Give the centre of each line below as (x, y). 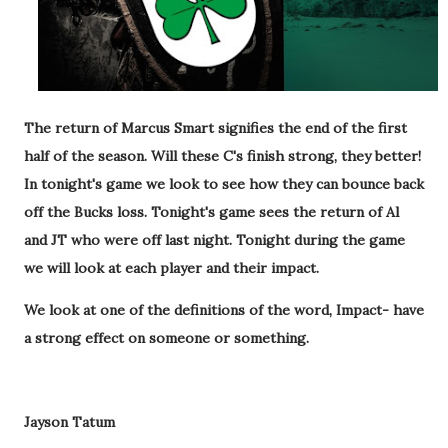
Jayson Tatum (71, 422)
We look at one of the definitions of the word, (180, 310)
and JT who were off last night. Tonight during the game (214, 240)
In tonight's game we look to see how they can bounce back (224, 184)
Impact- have (380, 310)
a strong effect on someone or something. (168, 338)
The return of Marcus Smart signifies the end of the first (215, 128)
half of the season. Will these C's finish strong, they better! (222, 156)
